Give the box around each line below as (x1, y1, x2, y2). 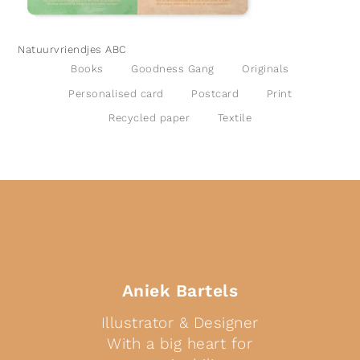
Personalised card (68, 87, 164, 100)
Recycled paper (108, 112, 190, 124)
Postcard (191, 87, 239, 100)
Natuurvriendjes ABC (18, 43, 127, 55)
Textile (217, 112, 252, 124)
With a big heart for (107, 333, 253, 353)
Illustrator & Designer (100, 313, 259, 332)
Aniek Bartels (121, 280, 239, 301)
